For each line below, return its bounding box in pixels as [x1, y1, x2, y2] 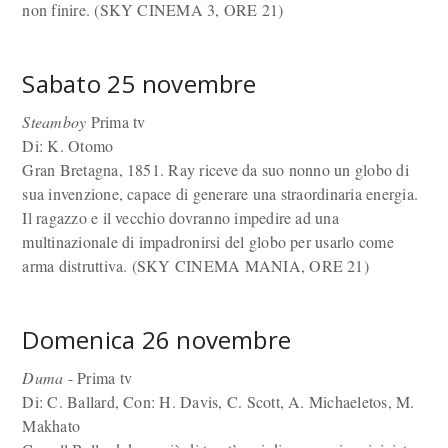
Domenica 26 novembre [22, 323, 292, 356]
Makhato [22, 415, 81, 436]
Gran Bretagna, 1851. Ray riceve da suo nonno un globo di [22, 159, 409, 180]
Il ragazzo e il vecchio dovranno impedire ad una [22, 207, 339, 228]
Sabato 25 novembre [22, 67, 257, 100]
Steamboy [22, 111, 87, 132]
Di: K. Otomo [22, 135, 114, 156]
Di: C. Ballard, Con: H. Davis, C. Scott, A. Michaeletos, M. [22, 391, 415, 412]
